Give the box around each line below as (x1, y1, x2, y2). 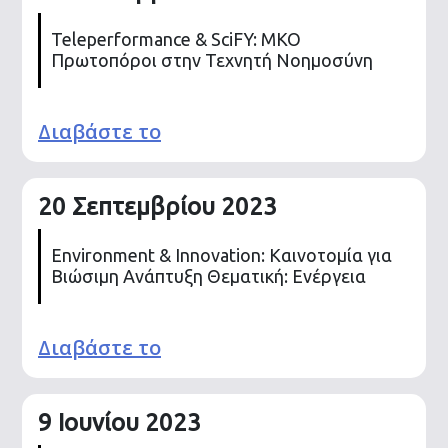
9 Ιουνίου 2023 (38, 408, 201, 436)
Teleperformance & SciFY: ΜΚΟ (51, 29, 301, 50)
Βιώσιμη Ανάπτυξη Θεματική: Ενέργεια (51, 266, 366, 287)
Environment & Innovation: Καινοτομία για (51, 245, 392, 266)
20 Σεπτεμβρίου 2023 (38, 192, 277, 220)
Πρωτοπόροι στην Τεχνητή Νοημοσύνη (51, 50, 373, 71)
